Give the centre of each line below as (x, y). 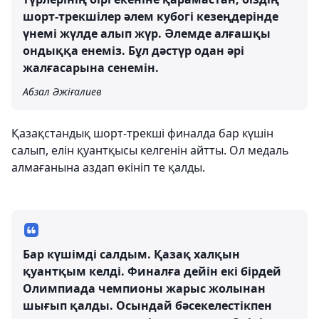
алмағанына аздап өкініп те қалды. (108, 167)
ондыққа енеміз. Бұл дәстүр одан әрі (134, 50)
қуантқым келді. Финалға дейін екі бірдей (152, 271)
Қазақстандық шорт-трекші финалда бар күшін (142, 133)
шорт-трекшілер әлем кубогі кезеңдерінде (151, 16)
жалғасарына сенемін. (92, 67)
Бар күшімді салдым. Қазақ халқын (131, 254)
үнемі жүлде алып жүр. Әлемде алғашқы (147, 33)
